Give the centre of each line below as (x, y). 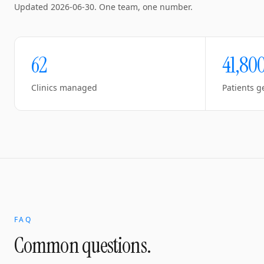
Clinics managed (64, 88)
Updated (32, 7)
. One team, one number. (143, 7)
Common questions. (82, 245)
